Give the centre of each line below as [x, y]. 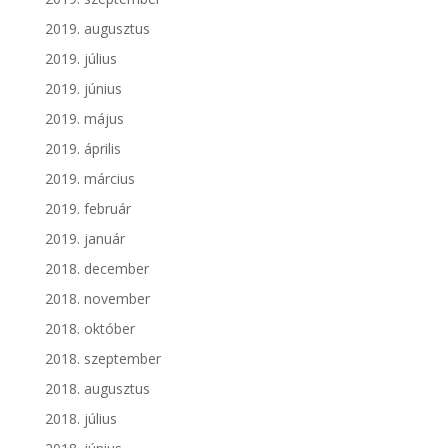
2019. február [87, 209]
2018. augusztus [97, 389]
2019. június [83, 89]
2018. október [89, 329]
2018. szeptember [102, 359]
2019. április [82, 149]
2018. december [96, 269]
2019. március [89, 179]
